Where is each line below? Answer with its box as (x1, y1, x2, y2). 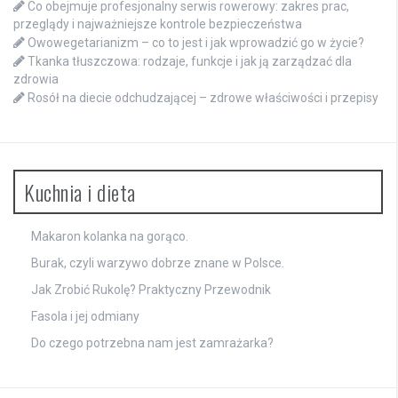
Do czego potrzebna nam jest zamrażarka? (31, 336, 274, 351)
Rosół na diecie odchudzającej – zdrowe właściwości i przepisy (28, 91, 378, 106)
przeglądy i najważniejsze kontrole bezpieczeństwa (13, 17, 302, 32)
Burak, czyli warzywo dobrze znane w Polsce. (31, 256, 284, 271)
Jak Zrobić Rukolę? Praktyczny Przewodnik (31, 283, 271, 298)
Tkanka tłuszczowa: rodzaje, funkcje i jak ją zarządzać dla (28, 54, 352, 69)
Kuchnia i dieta (24, 176, 136, 209)
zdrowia (13, 72, 59, 87)
